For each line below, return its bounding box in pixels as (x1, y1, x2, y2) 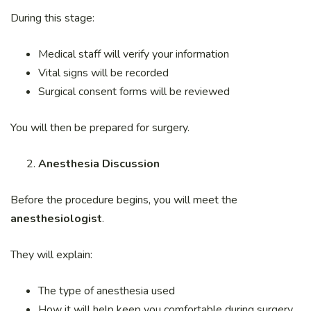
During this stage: (10, 10, 94, 26)
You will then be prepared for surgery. (10, 120, 190, 136)
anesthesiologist (10, 211, 102, 227)
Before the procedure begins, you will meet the (10, 192, 237, 208)
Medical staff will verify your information (38, 47, 229, 62)
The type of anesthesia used (38, 283, 175, 299)
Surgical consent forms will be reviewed (38, 84, 230, 100)
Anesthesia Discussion (38, 156, 160, 172)
